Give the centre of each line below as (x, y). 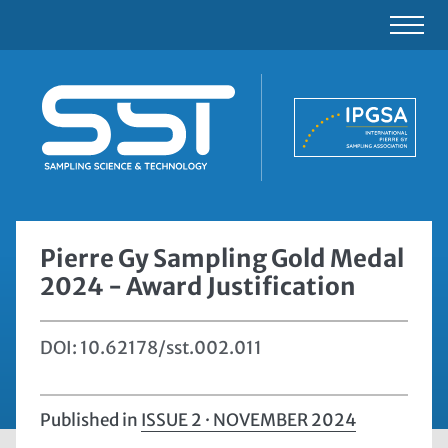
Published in (90, 419)
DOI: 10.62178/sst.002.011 (151, 348)
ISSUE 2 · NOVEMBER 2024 (248, 419)
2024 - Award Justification (198, 286)
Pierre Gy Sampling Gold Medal (222, 258)
